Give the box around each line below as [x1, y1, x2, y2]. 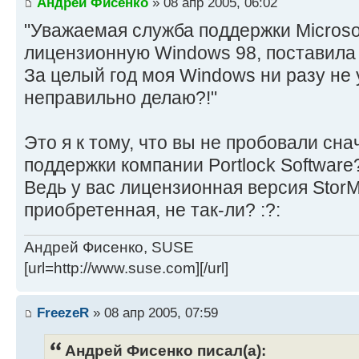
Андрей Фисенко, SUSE [24, 239, 194, 256]
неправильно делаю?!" [24, 87, 217, 108]
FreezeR [37, 304, 89, 321]
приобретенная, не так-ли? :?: [24, 199, 280, 220]
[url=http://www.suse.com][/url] [24, 260, 228, 277]
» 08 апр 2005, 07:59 [89, 304, 218, 321]
